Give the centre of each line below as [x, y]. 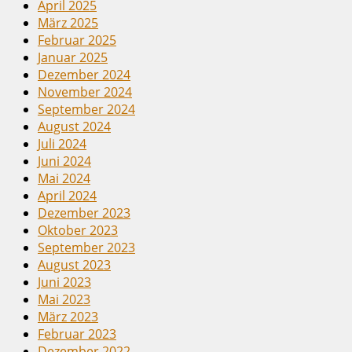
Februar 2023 [77, 334]
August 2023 [74, 264]
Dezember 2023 [84, 213]
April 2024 [67, 195]
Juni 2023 [64, 282]
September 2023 [86, 247]
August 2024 [74, 126]
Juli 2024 [62, 143]
